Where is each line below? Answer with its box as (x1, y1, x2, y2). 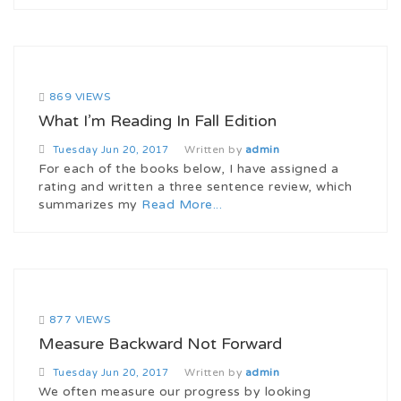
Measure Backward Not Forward (38, 333, 282, 354)
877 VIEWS (48, 312, 110, 326)
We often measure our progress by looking (38, 383, 311, 399)
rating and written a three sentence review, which (38, 178, 353, 194)
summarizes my (38, 196, 141, 212)
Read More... (141, 196, 222, 212)
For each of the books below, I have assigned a (38, 160, 338, 176)
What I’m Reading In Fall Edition (38, 110, 277, 131)
